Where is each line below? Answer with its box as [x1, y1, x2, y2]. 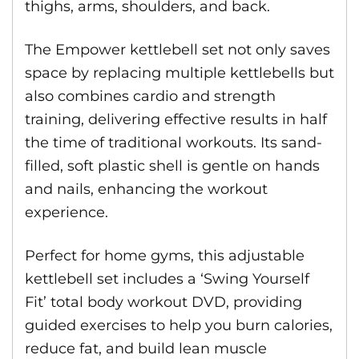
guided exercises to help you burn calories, [25, 317, 333, 334]
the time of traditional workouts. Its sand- [25, 134, 322, 151]
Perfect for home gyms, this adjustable [25, 247, 305, 264]
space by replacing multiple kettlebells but [25, 64, 334, 82]
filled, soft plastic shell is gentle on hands [25, 157, 320, 175]
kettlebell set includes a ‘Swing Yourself [25, 270, 309, 288]
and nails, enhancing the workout [25, 180, 268, 198]
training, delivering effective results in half [25, 111, 327, 128]
